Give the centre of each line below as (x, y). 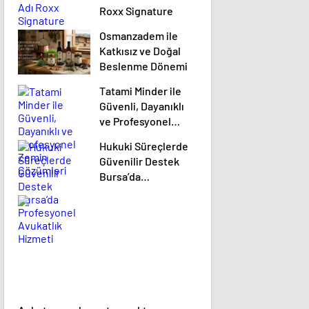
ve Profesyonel (135, 121)
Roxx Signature (136, 11)
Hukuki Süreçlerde (144, 146)
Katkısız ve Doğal (140, 51)
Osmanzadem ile (139, 36)
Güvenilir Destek (139, 161)
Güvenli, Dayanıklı (142, 106)
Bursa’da (120, 177)
